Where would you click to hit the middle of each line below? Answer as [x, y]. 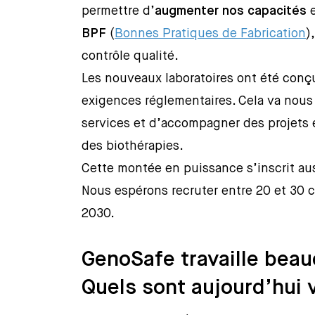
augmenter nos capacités [231, 12]
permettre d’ [118, 12]
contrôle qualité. [130, 57]
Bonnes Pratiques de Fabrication [211, 34]
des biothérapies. [133, 147]
